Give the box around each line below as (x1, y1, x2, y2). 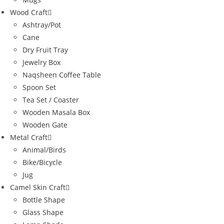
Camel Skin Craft (10, 182, 65, 192)
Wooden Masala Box (22, 107, 90, 117)
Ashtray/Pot (22, 19, 61, 29)
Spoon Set (22, 82, 56, 92)
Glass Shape (22, 207, 63, 217)
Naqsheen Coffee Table (22, 69, 101, 79)
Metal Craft (10, 132, 47, 142)
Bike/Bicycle (22, 157, 62, 167)
